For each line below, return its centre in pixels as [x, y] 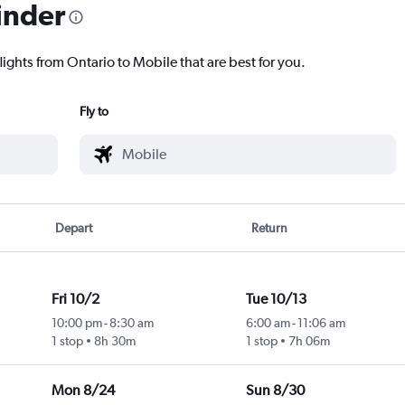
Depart [74, 228]
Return [269, 228]
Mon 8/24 [83, 391]
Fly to [94, 112]
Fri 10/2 [75, 299]
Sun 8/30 [275, 391]
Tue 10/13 [276, 299]
